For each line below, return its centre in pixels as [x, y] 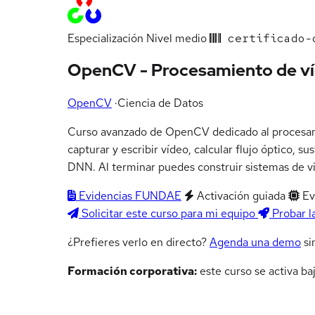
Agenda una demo [255, 243]
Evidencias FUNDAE [129, 196]
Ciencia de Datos [160, 103]
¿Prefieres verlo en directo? [139, 243]
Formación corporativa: [132, 271]
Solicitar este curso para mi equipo [168, 214]
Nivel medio [176, 38]
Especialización [105, 38]
